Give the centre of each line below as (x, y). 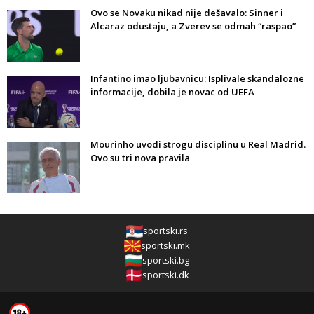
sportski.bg (165, 260)
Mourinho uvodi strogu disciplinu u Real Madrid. (198, 145)
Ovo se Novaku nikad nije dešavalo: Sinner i (187, 13)
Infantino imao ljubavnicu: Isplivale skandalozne (197, 79)
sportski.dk (165, 275)
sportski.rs (165, 231)
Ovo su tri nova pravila (140, 158)
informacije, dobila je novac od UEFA (172, 92)
